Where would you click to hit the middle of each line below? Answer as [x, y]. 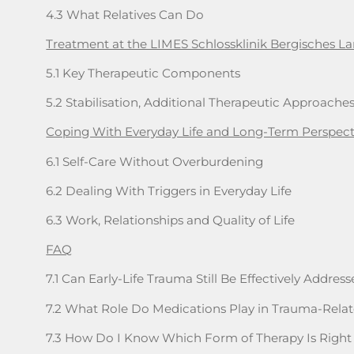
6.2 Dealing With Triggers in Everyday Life [169, 190]
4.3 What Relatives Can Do [125, 14]
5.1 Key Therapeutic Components [143, 73]
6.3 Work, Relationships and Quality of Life [171, 220]
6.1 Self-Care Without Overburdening [155, 161]
